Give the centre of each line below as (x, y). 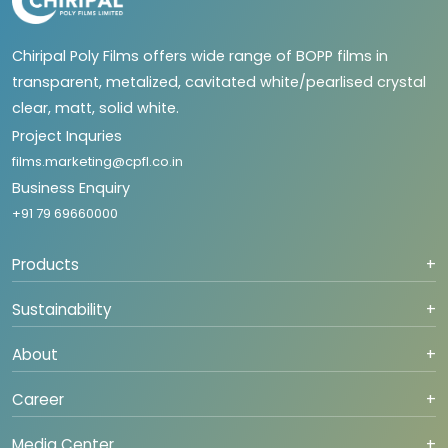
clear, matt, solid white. (95, 107)
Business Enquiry (71, 187)
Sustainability (62, 309)
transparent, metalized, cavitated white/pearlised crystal (219, 81)
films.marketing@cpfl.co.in (97, 161)
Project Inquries (67, 135)
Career (38, 399)
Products (45, 264)
